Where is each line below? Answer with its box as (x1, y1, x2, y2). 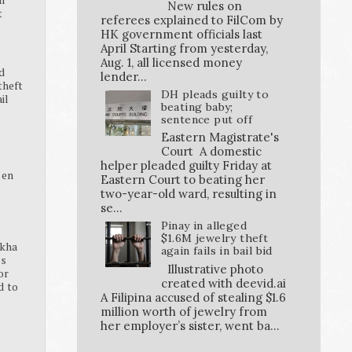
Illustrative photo (160, 262, 263, 277)
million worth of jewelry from (101, 304, 267, 320)
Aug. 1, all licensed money (101, 54, 242, 70)
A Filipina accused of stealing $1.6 (101, 290, 286, 306)
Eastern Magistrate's (160, 130, 279, 145)
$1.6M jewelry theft (160, 231, 269, 246)
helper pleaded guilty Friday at (101, 158, 272, 174)
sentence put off (160, 112, 252, 126)
